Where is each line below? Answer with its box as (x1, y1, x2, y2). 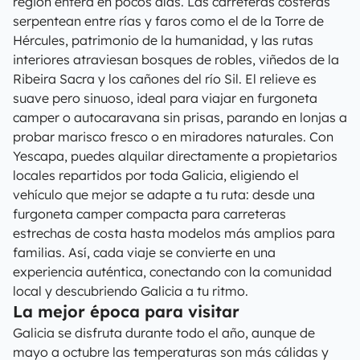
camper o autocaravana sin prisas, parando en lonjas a (13, 109, 347, 125)
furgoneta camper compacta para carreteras (13, 206, 286, 222)
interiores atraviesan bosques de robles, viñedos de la (13, 51, 339, 67)
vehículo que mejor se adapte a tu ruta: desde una (13, 186, 315, 202)
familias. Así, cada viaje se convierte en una (13, 244, 276, 260)
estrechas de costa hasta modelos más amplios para (13, 225, 335, 241)
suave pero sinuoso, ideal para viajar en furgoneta (13, 90, 317, 106)
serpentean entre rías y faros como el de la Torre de (13, 13, 324, 29)
